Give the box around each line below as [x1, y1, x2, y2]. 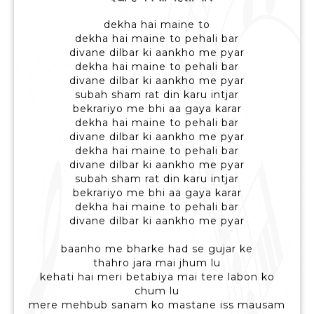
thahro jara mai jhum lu [93, 257, 221, 270]
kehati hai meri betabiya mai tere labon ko [39, 271, 275, 284]
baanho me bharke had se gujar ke [61, 243, 253, 256]
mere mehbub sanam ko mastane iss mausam [29, 299, 285, 312]
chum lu [135, 285, 179, 298]
